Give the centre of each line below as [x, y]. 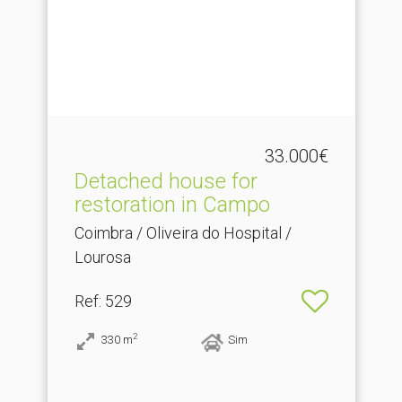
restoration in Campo [172, 205]
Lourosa [102, 258]
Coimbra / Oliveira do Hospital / [183, 233]
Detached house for [166, 182]
